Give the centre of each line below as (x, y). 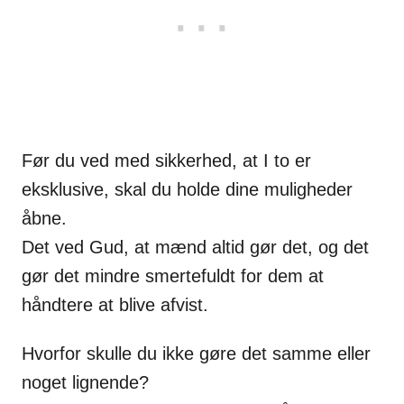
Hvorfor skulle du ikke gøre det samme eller (196, 354)
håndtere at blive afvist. (115, 305)
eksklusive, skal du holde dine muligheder (187, 190)
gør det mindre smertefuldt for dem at (173, 276)
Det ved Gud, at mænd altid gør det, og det (195, 248)
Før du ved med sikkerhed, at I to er (166, 161)
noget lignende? (85, 383)
